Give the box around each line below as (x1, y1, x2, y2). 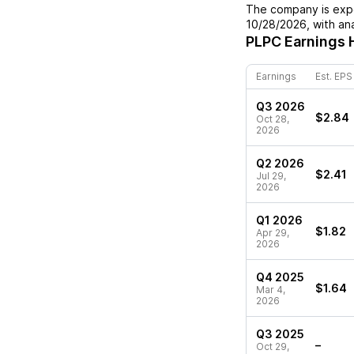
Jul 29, (256, 170, 286, 182)
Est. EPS (315, 70, 352, 82)
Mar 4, (256, 284, 285, 296)
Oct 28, (256, 113, 289, 125)
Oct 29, (256, 341, 289, 352)
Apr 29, (256, 227, 289, 239)
